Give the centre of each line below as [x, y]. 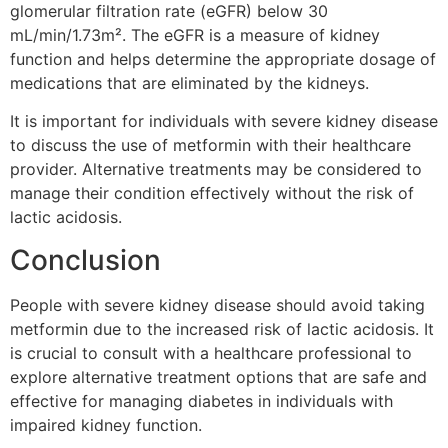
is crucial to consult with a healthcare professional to [211, 352]
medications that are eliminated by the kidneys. [189, 82]
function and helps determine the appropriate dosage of [223, 58]
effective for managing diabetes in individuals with [201, 400]
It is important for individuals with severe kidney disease [224, 121]
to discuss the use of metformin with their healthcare [210, 145]
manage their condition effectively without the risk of [212, 193]
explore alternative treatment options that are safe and [218, 376]
